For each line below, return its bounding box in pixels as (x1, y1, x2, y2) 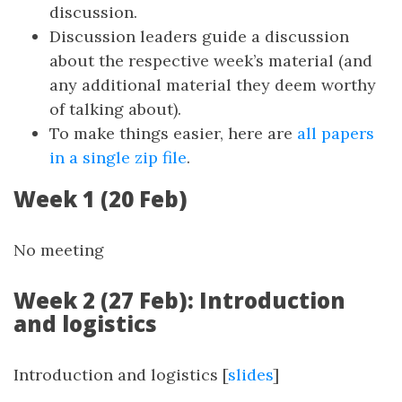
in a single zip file (49, 147, 187, 168)
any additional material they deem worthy (49, 74, 376, 95)
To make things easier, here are (49, 123, 297, 144)
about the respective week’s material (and (49, 50, 372, 71)
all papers (297, 123, 374, 144)
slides (228, 364, 273, 385)
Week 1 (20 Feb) (13, 184, 188, 214)
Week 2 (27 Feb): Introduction (13, 285, 345, 315)
